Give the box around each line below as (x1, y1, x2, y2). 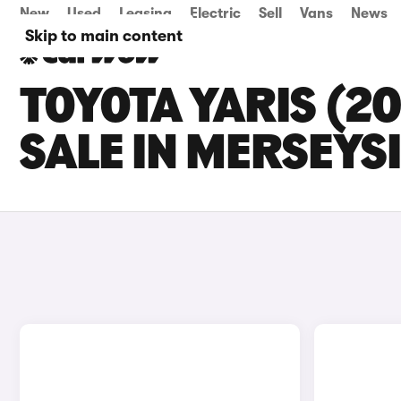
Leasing (119, 5, 172, 21)
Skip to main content (25, 27, 183, 45)
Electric (190, 5, 241, 21)
